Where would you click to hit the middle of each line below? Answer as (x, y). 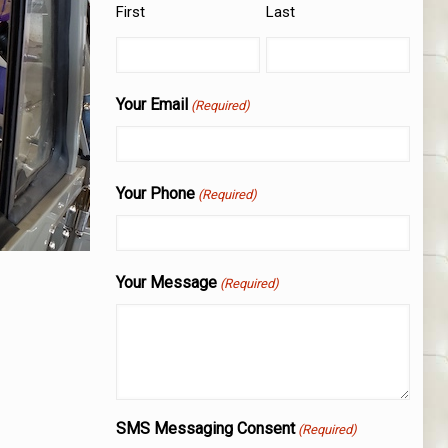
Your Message (166, 282)
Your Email (151, 104)
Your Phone (155, 193)
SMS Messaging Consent (205, 428)
